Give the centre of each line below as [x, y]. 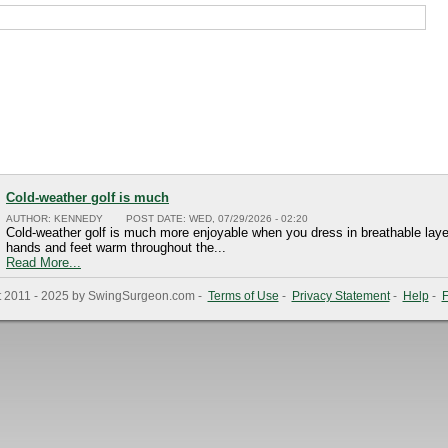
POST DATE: [157, 218]
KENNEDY [78, 218]
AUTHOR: [30, 218]
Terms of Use [243, 296]
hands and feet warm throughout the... [116, 247]
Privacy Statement [340, 296]
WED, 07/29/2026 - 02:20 [248, 218]
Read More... [43, 262]
